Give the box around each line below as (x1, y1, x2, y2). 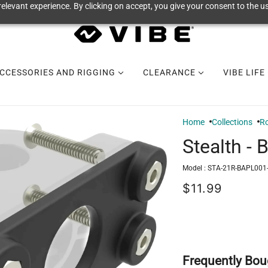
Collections (212, 117, 252, 127)
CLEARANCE (142, 68, 198, 77)
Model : (182, 164, 208, 173)
